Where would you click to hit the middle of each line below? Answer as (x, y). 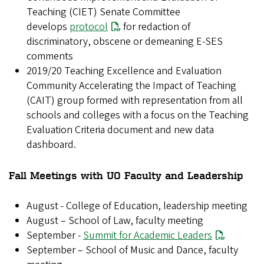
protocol (89, 27)
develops (48, 27)
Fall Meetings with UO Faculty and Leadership (126, 175)
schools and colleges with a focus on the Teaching (138, 115)
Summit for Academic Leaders (148, 236)
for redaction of (156, 27)
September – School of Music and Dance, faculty (132, 250)
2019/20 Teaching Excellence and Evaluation (124, 71)
